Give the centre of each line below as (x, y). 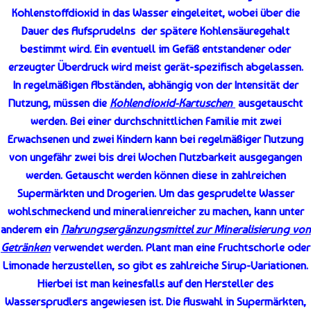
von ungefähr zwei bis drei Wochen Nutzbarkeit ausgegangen (155, 157)
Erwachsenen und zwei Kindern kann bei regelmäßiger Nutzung (155, 139)
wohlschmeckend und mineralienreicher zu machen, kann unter (155, 211)
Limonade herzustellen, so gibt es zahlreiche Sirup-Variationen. (155, 265)
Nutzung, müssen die (59, 103)
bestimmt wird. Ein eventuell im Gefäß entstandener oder (155, 49)
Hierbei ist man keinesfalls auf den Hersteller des (155, 283)
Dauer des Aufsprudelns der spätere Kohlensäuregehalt (155, 31)
